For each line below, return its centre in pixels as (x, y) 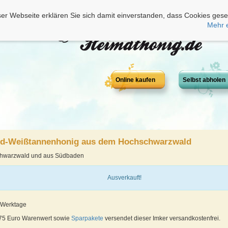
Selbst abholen (204, 80)
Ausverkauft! (125, 178)
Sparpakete (88, 218)
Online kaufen (135, 80)
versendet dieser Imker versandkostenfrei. (162, 218)
